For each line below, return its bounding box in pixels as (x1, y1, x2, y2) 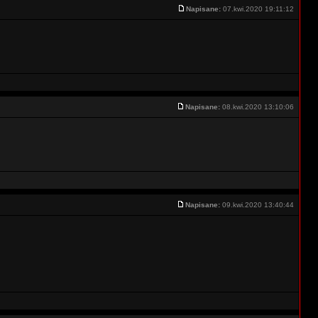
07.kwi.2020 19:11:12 (221, 5, 296, 13)
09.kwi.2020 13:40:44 (220, 201, 296, 209)
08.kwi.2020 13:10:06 (220, 103, 296, 111)
